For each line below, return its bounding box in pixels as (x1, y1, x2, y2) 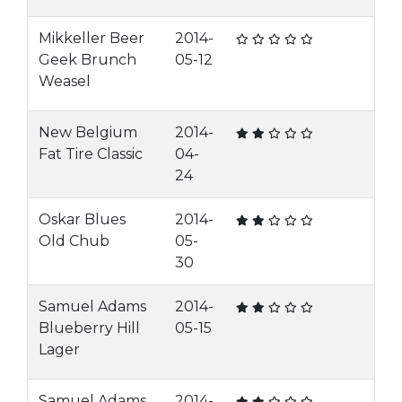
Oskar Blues (39, 211, 126, 228)
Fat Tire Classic (39, 145, 143, 162)
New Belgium (39, 124, 137, 141)
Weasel (39, 73, 91, 90)
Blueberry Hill (39, 319, 140, 336)
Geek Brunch (39, 51, 136, 68)
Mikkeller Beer (39, 30, 144, 47)
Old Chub (39, 232, 109, 249)
